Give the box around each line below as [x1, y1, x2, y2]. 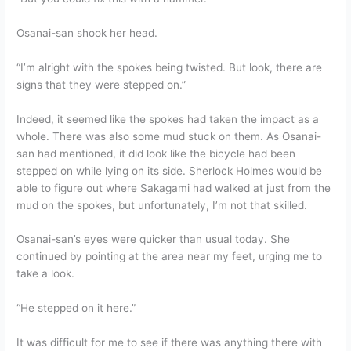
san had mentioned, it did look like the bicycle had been [16, 147, 296, 160]
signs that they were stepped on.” [16, 78, 186, 91]
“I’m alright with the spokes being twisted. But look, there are [16, 60, 323, 74]
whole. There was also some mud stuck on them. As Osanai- [16, 129, 322, 143]
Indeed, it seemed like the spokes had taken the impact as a [16, 112, 320, 125]
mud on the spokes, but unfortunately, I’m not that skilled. [16, 198, 308, 212]
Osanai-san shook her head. [16, 26, 158, 39]
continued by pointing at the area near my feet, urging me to [16, 250, 323, 263]
